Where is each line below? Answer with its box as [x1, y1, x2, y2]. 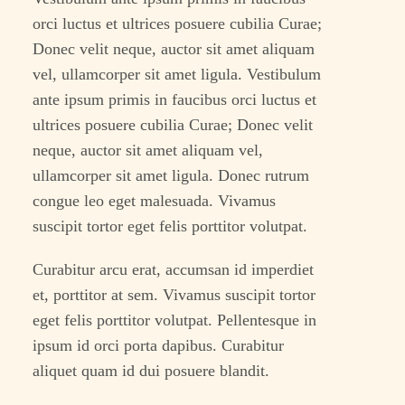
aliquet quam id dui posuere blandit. [33, 362, 270, 381]
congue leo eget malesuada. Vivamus [33, 192, 277, 211]
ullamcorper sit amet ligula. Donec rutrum [33, 166, 310, 185]
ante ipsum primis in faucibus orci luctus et [33, 90, 317, 109]
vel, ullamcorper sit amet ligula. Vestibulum [33, 65, 322, 84]
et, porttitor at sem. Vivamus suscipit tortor [33, 286, 316, 305]
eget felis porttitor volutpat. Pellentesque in [33, 311, 317, 330]
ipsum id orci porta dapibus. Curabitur [33, 336, 285, 355]
